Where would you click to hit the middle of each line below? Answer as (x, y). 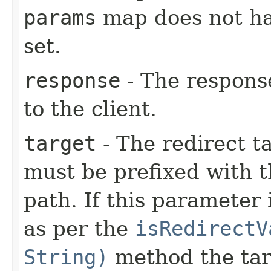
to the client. (90, 109)
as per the (79, 229)
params (60, 18)
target (60, 143)
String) (66, 257)
